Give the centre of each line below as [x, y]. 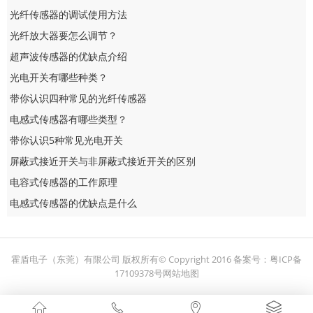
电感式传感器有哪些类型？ [69, 119]
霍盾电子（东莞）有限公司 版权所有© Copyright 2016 [122, 259]
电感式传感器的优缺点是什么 [74, 203]
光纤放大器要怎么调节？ [64, 35]
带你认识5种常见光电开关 [67, 140]
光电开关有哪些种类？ [59, 77]
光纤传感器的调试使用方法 [69, 14]
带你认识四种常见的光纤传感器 [79, 98]
